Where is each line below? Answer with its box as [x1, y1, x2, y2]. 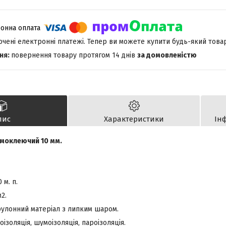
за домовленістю [137, 51, 197, 60]
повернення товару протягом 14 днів [11, 51, 137, 60]
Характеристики [104, 115, 164, 124]
